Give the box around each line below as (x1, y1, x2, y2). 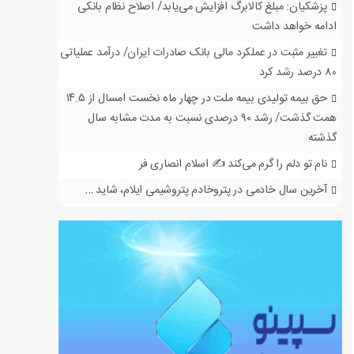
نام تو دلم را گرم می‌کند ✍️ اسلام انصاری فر (138, 155, 327, 174)
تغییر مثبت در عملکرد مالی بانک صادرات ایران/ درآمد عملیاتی (60, 43, 327, 62)
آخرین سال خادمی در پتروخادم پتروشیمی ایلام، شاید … (85, 181, 327, 200)
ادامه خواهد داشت (251, 17, 337, 36)
